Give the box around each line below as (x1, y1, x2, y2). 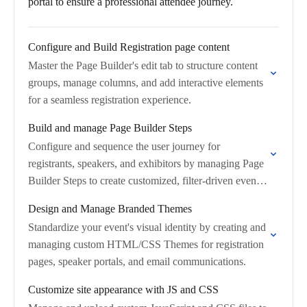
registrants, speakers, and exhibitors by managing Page (28, 158, 264, 169)
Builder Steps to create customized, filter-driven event (28, 175, 259, 186)
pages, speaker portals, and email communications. (28, 256, 246, 267)
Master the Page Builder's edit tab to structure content (28, 60, 258, 71)
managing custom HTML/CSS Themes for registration (28, 238, 264, 250)
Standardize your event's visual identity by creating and (28, 221, 266, 233)
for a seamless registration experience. (28, 94, 191, 106)
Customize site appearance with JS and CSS (28, 284, 219, 295)
